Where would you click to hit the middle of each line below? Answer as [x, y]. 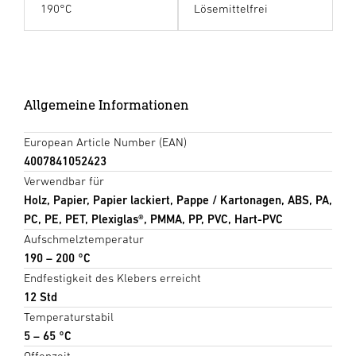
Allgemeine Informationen [106, 105]
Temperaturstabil [69, 317]
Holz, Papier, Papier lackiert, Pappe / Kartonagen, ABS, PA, [178, 200]
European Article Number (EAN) [105, 142]
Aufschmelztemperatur [84, 239]
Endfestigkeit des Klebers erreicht [112, 278]
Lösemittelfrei [231, 9]
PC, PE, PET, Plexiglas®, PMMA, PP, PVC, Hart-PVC [153, 219]
